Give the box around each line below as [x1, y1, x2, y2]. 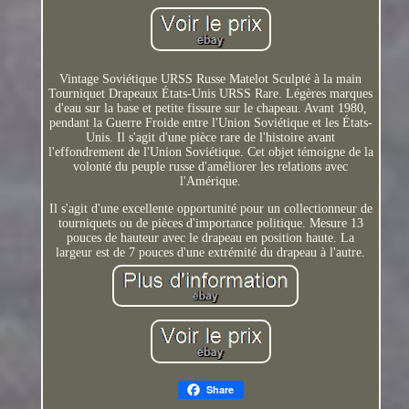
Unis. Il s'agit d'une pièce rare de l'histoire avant [86, 130, 336, 144]
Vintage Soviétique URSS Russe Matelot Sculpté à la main [59, 71, 362, 86]
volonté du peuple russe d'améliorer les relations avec [73, 159, 349, 173]
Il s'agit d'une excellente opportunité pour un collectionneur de [48, 201, 372, 215]
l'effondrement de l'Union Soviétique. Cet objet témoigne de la [47, 144, 373, 159]
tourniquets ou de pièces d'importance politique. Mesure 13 [58, 215, 363, 230]
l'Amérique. [180, 173, 242, 188]
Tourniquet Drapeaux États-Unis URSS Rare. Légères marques [48, 86, 373, 100]
